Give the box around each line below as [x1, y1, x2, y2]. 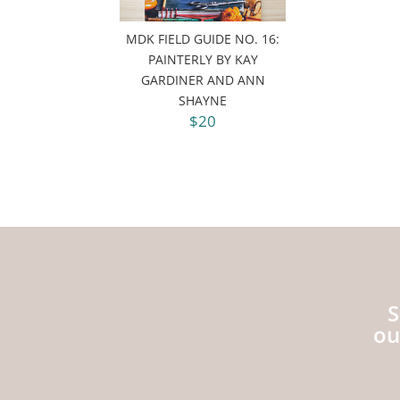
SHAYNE [179, 92, 228, 110]
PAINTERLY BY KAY [147, 51, 258, 69]
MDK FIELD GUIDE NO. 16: [126, 30, 280, 48]
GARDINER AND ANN [140, 71, 265, 89]
